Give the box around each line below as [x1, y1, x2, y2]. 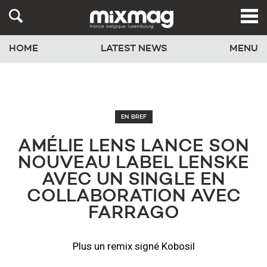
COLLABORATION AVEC [26, 188, 241, 206]
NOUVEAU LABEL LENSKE [18, 154, 249, 172]
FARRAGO [88, 204, 179, 222]
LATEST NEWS [100, 44, 167, 54]
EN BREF [120, 114, 147, 120]
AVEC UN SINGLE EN [42, 171, 225, 189]
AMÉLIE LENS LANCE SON [18, 138, 249, 156]
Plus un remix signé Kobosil [72, 240, 195, 252]
